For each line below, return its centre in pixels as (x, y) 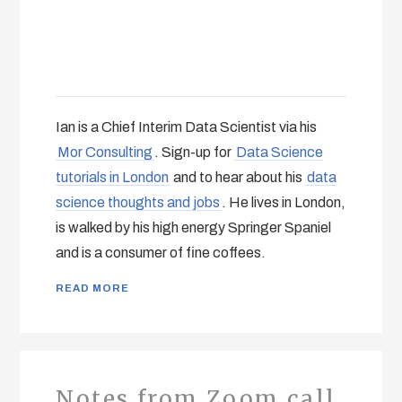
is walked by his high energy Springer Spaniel (194, 228)
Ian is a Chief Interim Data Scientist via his (187, 127)
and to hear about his (238, 178)
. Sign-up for (195, 153)
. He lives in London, (284, 203)
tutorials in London (113, 178)
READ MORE (93, 288)
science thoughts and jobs (138, 203)
